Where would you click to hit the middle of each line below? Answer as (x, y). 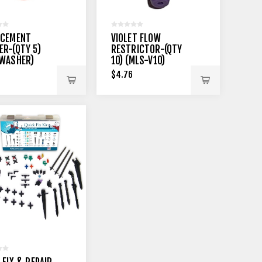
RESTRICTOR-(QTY (146, 49)
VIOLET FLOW (136, 38)
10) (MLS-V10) (138, 60)
